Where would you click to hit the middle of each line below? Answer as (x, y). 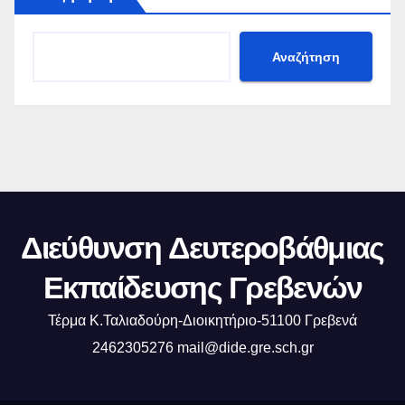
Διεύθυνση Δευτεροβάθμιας (202, 248)
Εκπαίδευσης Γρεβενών (202, 287)
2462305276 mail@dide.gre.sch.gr (202, 348)
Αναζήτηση (306, 57)
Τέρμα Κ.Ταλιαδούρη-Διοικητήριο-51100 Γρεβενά (202, 320)
